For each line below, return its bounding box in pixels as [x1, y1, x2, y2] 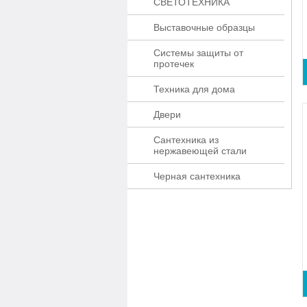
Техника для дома [153, 84, 235, 95]
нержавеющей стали [153, 145, 247, 156]
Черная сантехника [153, 171, 241, 182]
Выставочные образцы [153, 22, 255, 33]
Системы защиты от [153, 47, 243, 58]
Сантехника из [153, 134, 219, 145]
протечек [153, 58, 194, 69]
